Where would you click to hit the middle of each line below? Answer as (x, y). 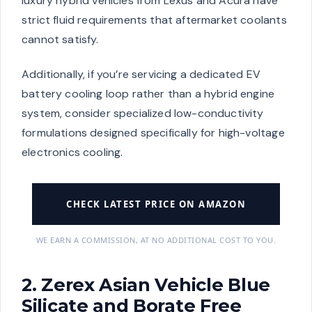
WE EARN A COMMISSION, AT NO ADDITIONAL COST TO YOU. (156, 240)
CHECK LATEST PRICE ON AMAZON (156, 204)
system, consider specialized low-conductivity (143, 114)
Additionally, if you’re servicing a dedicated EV (141, 75)
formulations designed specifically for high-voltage (153, 133)
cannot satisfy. (60, 40)
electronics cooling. (72, 153)
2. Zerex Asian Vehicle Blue (146, 285)
